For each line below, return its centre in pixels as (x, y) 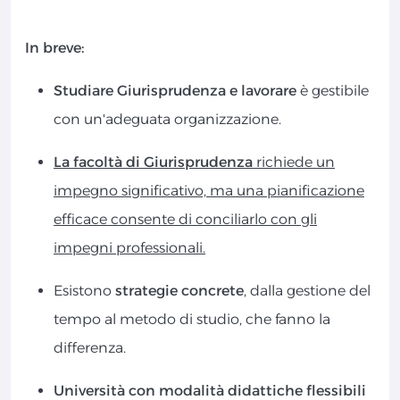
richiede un (294, 162)
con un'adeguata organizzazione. (167, 120)
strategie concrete (179, 291)
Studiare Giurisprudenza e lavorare (175, 91)
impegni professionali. (129, 248)
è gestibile (333, 91)
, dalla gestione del (307, 291)
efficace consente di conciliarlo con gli (185, 220)
